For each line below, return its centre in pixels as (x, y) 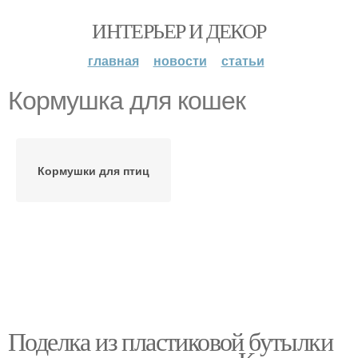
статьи (243, 60)
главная (113, 60)
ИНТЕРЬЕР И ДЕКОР (179, 30)
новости (180, 60)
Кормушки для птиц (93, 170)
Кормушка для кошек (127, 101)
